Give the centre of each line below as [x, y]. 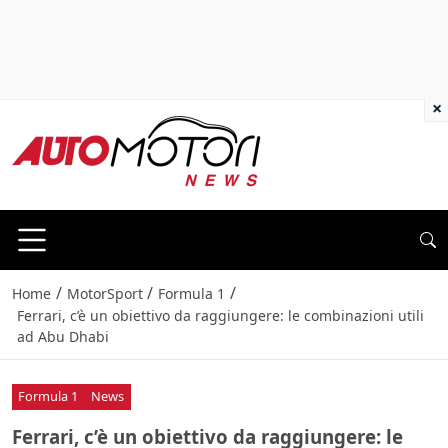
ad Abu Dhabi [62, 337]
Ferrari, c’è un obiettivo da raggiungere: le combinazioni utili [220, 316]
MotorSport [104, 294]
